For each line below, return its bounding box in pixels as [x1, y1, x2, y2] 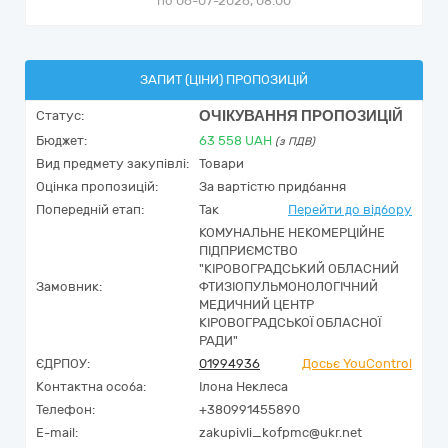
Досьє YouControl [302, 356, 412, 371]
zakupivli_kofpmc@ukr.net [199, 425, 362, 440]
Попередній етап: [36, 202, 144, 217]
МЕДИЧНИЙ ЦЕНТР [199, 297, 314, 312]
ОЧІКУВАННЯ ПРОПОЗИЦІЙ [199, 107, 403, 125]
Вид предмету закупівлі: [36, 156, 189, 171]
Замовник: [36, 279, 102, 294]
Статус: [36, 108, 84, 123]
